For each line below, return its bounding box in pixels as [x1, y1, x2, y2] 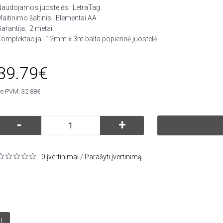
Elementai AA [56, 14, 97, 22]
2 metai [29, 24, 53, 32]
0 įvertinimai [41, 153, 79, 161]
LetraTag [73, 3, 101, 11]
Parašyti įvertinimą [85, 153, 142, 161]
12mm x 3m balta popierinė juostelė [46, 35, 157, 43]
